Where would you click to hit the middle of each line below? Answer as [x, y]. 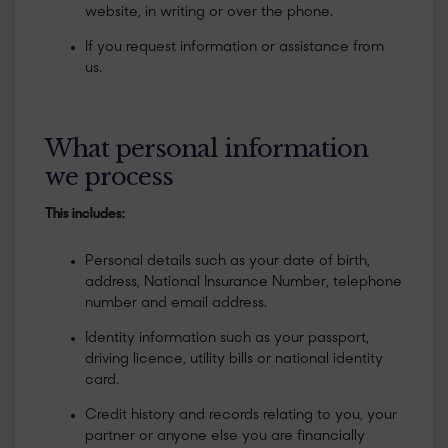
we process [109, 176]
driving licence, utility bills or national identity [234, 360]
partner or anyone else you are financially [225, 437]
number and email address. [176, 304]
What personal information [206, 148]
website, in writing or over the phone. [209, 12]
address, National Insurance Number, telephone [243, 283]
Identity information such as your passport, [227, 339]
